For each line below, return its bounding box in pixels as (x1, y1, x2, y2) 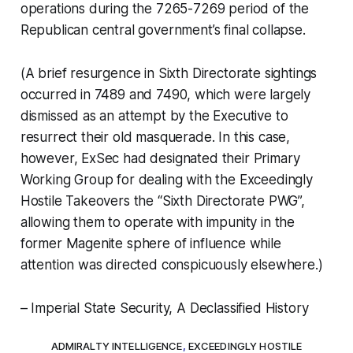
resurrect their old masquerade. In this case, (20, 128, 291, 145)
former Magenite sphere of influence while (20, 235, 281, 251)
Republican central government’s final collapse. (20, 21, 306, 38)
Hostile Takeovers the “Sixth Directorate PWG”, (20, 192, 305, 209)
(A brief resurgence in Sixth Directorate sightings (20, 65, 318, 81)
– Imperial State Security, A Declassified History (20, 299, 309, 316)
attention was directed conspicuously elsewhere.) (20, 256, 323, 273)
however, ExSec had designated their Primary (20, 150, 300, 166)
